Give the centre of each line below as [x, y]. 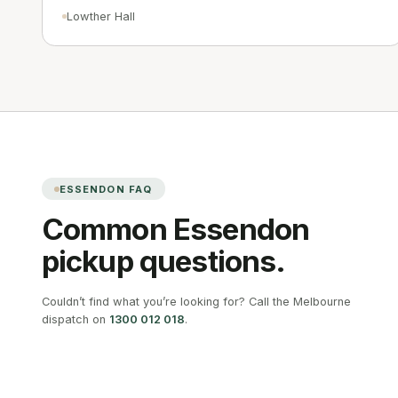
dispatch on [73, 320]
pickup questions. [163, 262]
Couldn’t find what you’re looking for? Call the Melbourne [196, 302]
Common [107, 230]
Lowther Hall [101, 16]
